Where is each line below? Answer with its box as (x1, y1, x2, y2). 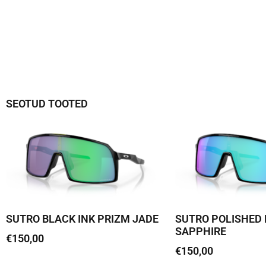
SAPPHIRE (175, 225, 226, 238)
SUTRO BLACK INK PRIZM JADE (6, 213, 159, 226)
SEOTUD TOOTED (6, 97, 88, 110)
